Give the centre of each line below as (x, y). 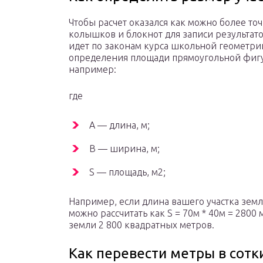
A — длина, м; (119, 125)
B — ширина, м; (124, 149)
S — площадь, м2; (127, 172)
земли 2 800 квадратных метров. (141, 225)
